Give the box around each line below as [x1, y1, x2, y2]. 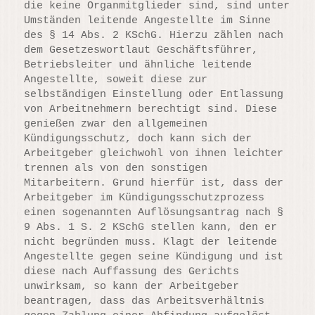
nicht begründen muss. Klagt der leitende [24, 236, 278, 248]
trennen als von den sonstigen [24, 162, 208, 174]
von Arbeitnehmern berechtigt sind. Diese [24, 103, 278, 115]
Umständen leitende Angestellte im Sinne [24, 14, 271, 27]
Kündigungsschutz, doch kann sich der [24, 132, 252, 145]
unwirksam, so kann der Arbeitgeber [24, 280, 240, 292]
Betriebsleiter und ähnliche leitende [24, 58, 252, 71]
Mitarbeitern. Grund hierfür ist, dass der [24, 176, 284, 189]
